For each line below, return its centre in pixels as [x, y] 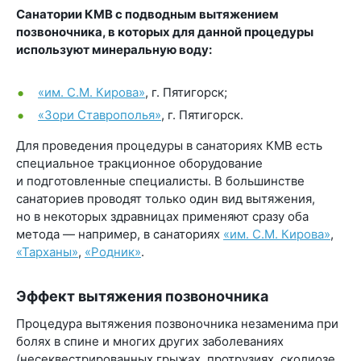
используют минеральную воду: [114, 50]
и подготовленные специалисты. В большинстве [160, 181]
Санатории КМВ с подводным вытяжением [147, 15]
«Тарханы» [47, 252]
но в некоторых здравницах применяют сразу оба [162, 217]
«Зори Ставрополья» [100, 114]
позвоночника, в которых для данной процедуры [165, 32]
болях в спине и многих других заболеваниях [150, 342]
